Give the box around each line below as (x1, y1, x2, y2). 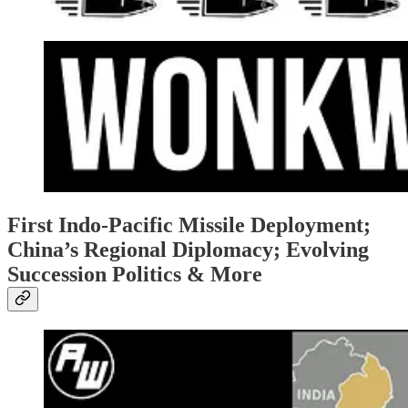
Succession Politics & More (7, 262, 262, 287)
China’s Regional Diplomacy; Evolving (7, 238, 369, 262)
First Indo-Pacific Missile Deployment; (7, 213, 371, 238)
